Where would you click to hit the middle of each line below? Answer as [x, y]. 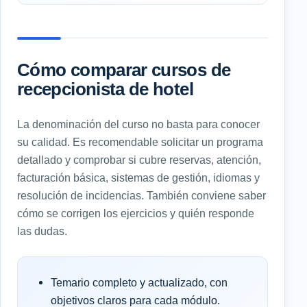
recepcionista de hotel [105, 89]
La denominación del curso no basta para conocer [138, 124]
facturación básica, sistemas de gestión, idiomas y [138, 177]
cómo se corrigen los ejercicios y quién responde [136, 213]
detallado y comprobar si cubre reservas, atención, [139, 159]
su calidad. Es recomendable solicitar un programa [140, 142]
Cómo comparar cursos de [124, 70]
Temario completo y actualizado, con [139, 282]
